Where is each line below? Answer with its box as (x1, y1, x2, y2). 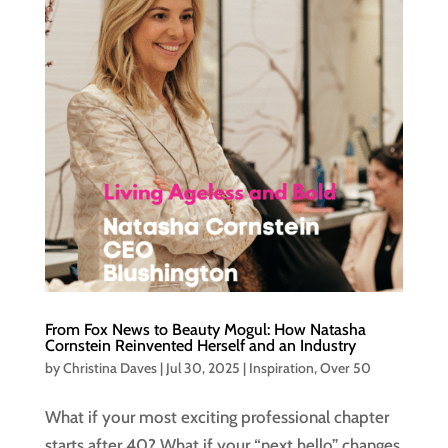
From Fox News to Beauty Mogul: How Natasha (44, 320, 366, 340)
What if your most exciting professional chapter (44, 407, 389, 428)
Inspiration (248, 359, 314, 378)
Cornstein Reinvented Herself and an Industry (44, 336, 356, 356)
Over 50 (319, 359, 371, 378)
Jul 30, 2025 (165, 359, 240, 378)
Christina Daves (62, 359, 157, 378)
